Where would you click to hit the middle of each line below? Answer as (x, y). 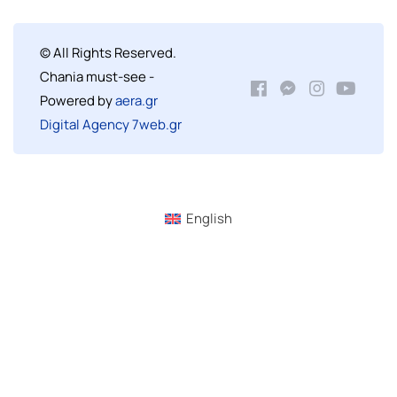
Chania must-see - (97, 77)
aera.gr (136, 101)
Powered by (78, 101)
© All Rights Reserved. (108, 53)
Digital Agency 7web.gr (111, 125)
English (209, 219)
